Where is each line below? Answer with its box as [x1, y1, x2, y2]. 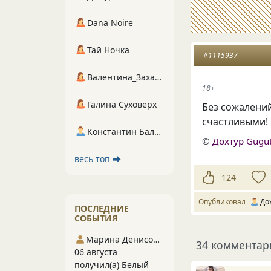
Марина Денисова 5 [153, 233, 160, 245]
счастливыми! [202, 114, 269, 128]
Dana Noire [87, 17, 133, 28]
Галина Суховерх [87, 99, 157, 110]
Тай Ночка [87, 44, 129, 56]
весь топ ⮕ [74, 153, 121, 165]
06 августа [74, 246, 117, 258]
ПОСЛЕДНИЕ [74, 203, 129, 214]
